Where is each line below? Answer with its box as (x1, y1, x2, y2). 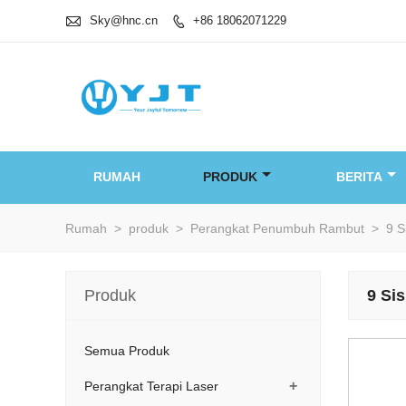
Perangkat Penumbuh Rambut (190, 221, 364, 236)
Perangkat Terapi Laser (84, 379, 218, 393)
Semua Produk (84, 343, 169, 358)
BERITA (336, 169, 382, 184)
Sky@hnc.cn (90, 13, 158, 27)
